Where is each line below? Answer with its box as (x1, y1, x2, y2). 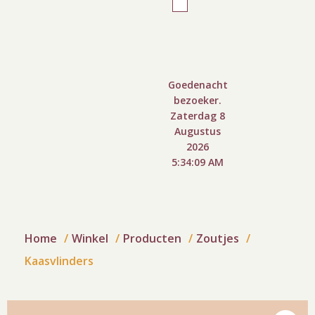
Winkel (72, 231, 108, 246)
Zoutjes (196, 231, 239, 246)
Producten (123, 231, 181, 246)
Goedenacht (167, 78, 228, 91)
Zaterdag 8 (170, 109, 226, 122)
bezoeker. (174, 94, 222, 107)
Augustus (174, 124, 221, 138)
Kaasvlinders (25, 253, 94, 269)
